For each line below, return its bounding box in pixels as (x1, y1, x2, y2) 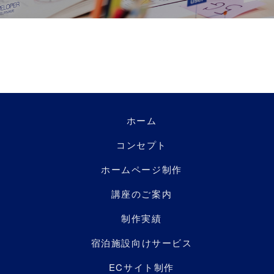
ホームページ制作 (101, 162, 182, 176)
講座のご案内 (111, 187, 172, 200)
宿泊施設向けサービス (91, 235, 193, 249)
